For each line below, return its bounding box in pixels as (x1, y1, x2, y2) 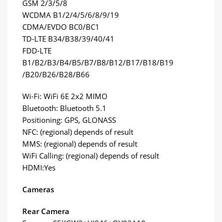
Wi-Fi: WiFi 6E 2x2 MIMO (22, 91, 108, 101)
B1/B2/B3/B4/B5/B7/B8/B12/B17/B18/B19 (22, 57, 173, 67)
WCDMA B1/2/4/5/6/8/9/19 (22, 9, 119, 20)
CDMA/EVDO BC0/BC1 (22, 21, 100, 32)
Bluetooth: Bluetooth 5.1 (22, 103, 107, 113)
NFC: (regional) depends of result (22, 126, 133, 137)
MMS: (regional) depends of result (22, 138, 137, 149)
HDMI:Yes (22, 162, 55, 172)
